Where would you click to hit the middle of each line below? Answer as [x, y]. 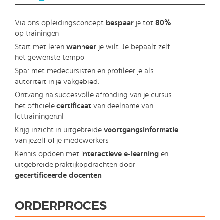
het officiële [36, 106]
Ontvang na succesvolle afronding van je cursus [93, 95]
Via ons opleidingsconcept [60, 23]
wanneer [81, 47]
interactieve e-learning [120, 154]
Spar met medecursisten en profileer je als [84, 71]
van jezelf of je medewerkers [62, 141]
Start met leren [41, 47]
